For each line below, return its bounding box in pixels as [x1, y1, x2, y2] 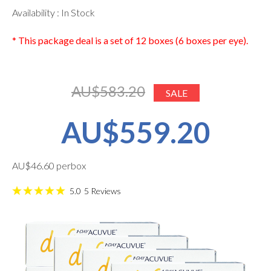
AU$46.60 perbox [12, 160, 86, 172]
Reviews [89, 185, 121, 196]
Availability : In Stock [12, 7, 95, 19]
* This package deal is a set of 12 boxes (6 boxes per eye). [12, 34, 248, 47]
